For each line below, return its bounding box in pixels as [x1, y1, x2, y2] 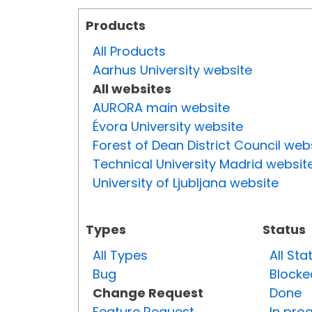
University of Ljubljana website [93, 174, 279, 192]
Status [263, 221, 306, 239]
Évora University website [93, 118, 243, 136]
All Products [93, 42, 166, 61]
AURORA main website [93, 99, 230, 117]
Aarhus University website [93, 61, 252, 79]
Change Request [93, 284, 203, 302]
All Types [93, 247, 148, 265]
